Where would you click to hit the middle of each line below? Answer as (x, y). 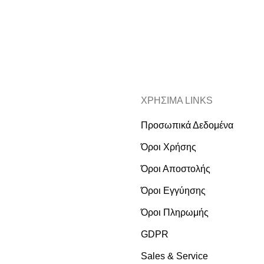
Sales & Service (174, 256)
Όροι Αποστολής (176, 169)
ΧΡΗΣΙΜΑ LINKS (177, 100)
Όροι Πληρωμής (175, 212)
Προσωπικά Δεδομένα (187, 125)
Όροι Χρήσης (169, 147)
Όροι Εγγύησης (173, 191)
